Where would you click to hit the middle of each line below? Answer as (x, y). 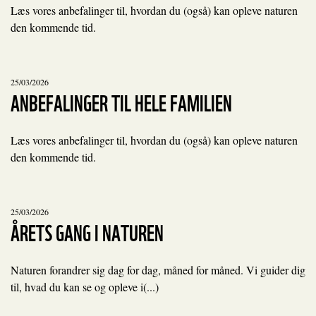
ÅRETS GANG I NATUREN (87, 231)
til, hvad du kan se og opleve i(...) (85, 287)
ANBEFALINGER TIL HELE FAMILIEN (121, 101)
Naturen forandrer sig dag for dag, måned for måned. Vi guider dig (158, 270)
